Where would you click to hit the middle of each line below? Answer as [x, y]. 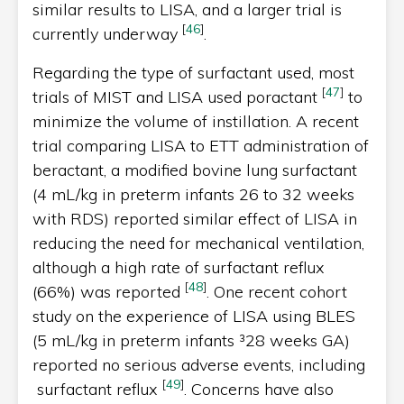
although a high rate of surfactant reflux [179, 267]
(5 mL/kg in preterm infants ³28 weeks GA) [191, 340]
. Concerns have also [259, 389]
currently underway [107, 33]
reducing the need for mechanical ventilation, [198, 243]
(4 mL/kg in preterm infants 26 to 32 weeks [193, 194]
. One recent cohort [277, 291]
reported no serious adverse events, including [199, 364]
